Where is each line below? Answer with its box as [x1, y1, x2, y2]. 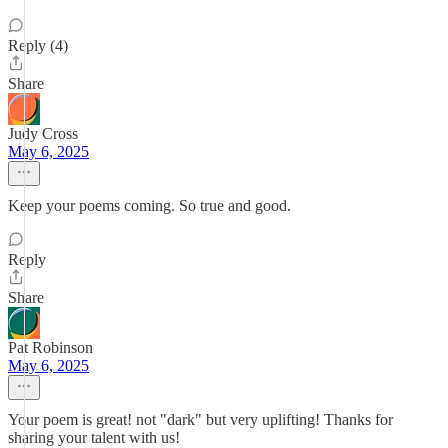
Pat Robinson [8, 339, 93, 356]
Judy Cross [8, 125, 78, 142]
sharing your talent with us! [8, 429, 180, 446]
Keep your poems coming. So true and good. [8, 197, 291, 214]
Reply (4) [8, 37, 68, 54]
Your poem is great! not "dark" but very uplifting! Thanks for [8, 411, 393, 428]
